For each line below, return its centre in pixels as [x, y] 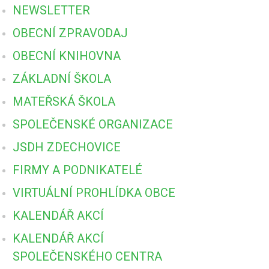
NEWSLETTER [51, 10]
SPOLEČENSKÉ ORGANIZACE [93, 124]
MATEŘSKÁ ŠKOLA [64, 101]
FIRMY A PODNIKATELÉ [77, 170]
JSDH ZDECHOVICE [67, 147]
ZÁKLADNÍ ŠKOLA [62, 78]
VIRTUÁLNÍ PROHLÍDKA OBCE [94, 192]
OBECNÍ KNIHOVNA [67, 56]
